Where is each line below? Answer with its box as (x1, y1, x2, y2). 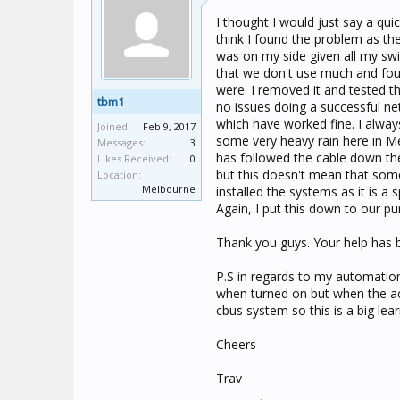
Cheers (216, 336, 256, 353)
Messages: (97, 136, 146, 149)
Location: (97, 168, 141, 181)
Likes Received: (97, 152, 171, 165)
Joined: (97, 120, 130, 133)
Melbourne (142, 182, 196, 196)
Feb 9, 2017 (143, 120, 196, 133)
